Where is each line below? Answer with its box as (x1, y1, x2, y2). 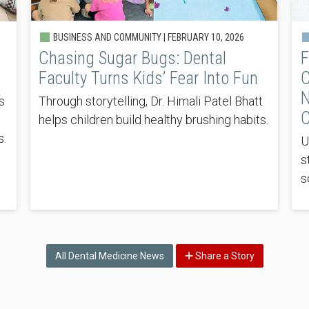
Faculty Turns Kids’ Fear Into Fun (39, 68, 259, 88)
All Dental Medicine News (54, 250, 164, 262)
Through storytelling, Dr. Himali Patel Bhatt (39, 93, 263, 108)
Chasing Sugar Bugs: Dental (39, 48, 227, 68)
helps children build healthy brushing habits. (39, 112, 269, 127)
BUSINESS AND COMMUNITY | (51, 31, 168, 43)
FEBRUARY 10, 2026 (168, 31, 245, 43)
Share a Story (192, 250, 255, 262)
